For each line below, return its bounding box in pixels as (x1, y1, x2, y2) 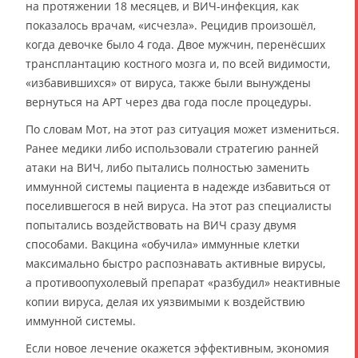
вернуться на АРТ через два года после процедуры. (26, 94, 312, 110)
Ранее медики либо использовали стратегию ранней (26, 141, 319, 157)
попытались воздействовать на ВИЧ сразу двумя (26, 217, 296, 233)
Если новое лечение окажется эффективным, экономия (26, 340, 329, 356)
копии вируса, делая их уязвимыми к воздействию (26, 294, 305, 310)
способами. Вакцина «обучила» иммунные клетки (26, 237, 300, 253)
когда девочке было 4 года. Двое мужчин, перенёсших (26, 37, 325, 53)
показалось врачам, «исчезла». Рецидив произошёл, (26, 18, 316, 34)
